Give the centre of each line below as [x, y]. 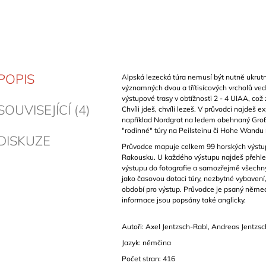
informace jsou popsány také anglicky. [183, 200]
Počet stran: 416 [148, 259]
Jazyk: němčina [146, 243]
